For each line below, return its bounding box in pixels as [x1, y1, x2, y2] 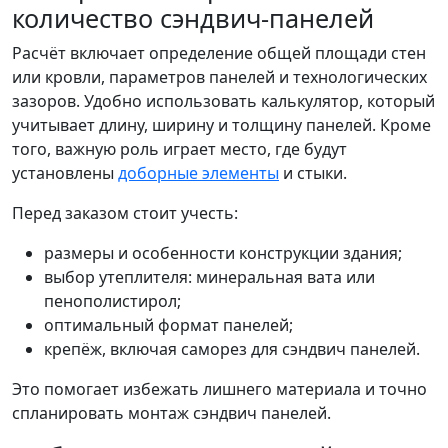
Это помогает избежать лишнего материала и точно [12, 378, 427, 400]
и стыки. [279, 162, 347, 184]
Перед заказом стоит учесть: [12, 202, 238, 224]
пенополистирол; [44, 290, 181, 312]
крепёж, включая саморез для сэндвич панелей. [44, 338, 420, 360]
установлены [12, 162, 118, 184]
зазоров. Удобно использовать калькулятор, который [12, 90, 435, 112]
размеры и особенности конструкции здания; [44, 242, 402, 264]
